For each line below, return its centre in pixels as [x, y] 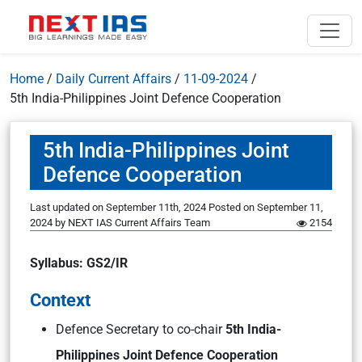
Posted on [233, 207]
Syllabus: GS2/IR [79, 263]
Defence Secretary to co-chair [141, 329]
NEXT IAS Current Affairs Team [139, 223]
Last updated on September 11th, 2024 [119, 207]
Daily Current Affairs [114, 79]
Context [60, 300]
